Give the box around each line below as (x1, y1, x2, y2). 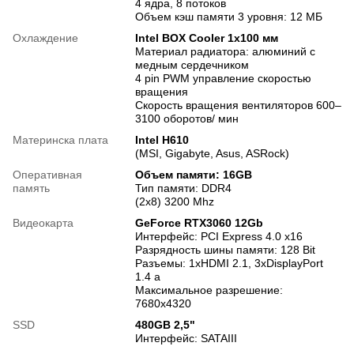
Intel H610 (135, 133, 189, 146)
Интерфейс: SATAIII (135, 331, 237, 345)
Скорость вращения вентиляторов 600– (135, 98, 341, 111)
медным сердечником (135, 58, 249, 71)
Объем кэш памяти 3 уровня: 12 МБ (135, 9, 322, 23)
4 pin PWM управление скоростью (135, 71, 311, 85)
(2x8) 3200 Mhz (135, 194, 214, 208)
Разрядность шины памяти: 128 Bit (135, 243, 315, 256)
